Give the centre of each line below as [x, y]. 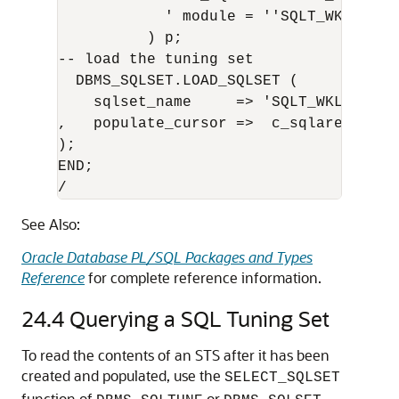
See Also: [51, 224]
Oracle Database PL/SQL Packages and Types [167, 256]
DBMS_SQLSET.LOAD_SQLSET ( [187, 81]
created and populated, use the [123, 375]
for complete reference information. [203, 277]
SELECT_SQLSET [282, 377]
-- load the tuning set [156, 59]
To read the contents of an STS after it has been [175, 354]
